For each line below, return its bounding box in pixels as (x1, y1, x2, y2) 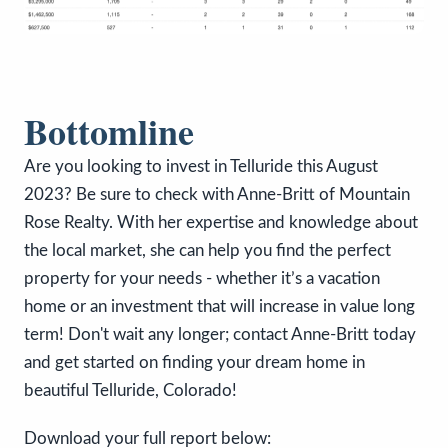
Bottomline (24, 105, 194, 158)
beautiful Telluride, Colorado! (24, 382, 237, 400)
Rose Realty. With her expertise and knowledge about (24, 214, 418, 232)
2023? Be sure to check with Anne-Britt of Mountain (24, 186, 410, 204)
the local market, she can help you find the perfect (24, 242, 391, 260)
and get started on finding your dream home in (24, 354, 365, 372)
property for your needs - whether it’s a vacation (24, 270, 380, 288)
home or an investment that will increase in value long (24, 298, 415, 316)
